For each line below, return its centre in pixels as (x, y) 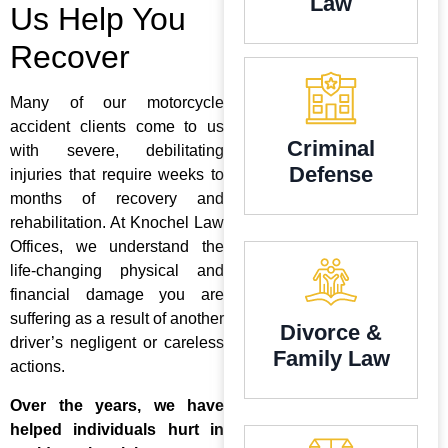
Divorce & (331, 333)
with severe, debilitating (117, 151)
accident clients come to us (117, 127)
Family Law (331, 359)
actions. (37, 367)
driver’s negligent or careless (117, 343)
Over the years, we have (117, 405)
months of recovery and (117, 199)
